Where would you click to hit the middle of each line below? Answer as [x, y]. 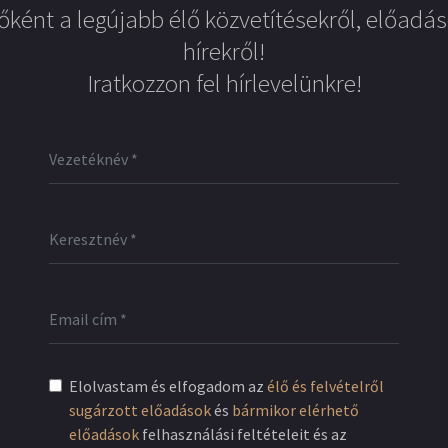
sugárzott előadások [140, 410]
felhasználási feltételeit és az [243, 434]
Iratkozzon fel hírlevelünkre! [224, 83]
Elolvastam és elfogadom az [168, 386]
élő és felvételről [325, 386]
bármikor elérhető [295, 410]
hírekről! [224, 51]
